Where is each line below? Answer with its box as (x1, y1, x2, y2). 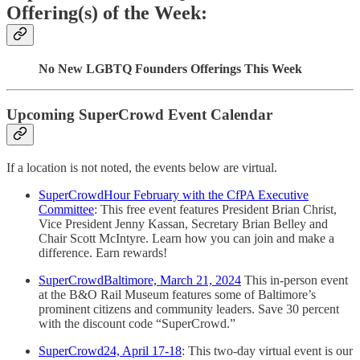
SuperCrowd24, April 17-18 (39, 343, 182, 358)
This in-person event (241, 272, 348, 287)
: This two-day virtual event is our (182, 343, 353, 358)
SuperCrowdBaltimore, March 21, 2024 (39, 272, 241, 287)
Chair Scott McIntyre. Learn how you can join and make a (39, 231, 334, 245)
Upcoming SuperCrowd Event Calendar (6, 106, 272, 124)
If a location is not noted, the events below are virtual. (6, 160, 277, 174)
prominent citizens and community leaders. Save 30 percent (39, 301, 339, 316)
